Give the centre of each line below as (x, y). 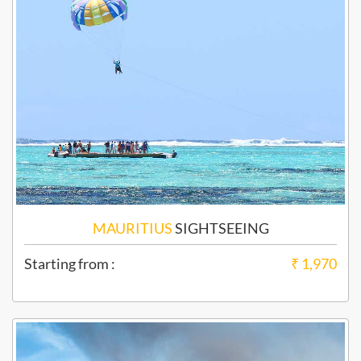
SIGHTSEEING (220, 228)
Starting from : (70, 264)
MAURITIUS (132, 228)
